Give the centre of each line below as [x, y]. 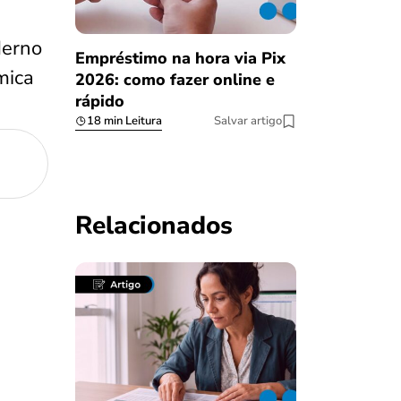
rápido [99, 102]
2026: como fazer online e [175, 80]
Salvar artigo [248, 121]
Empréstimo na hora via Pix [180, 59]
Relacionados [154, 226]
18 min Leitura [124, 121]
